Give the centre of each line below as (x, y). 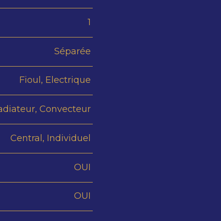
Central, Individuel (50, 138)
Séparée (72, 51)
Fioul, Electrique (55, 80)
